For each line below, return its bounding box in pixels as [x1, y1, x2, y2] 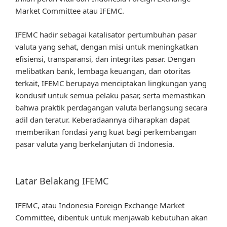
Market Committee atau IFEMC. [15, 6, 124, 16]
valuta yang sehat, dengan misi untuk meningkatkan [15, 41, 198, 52]
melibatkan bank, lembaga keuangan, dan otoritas [15, 65, 191, 76]
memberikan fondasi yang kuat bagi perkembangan [15, 126, 197, 137]
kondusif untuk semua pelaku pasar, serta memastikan [15, 90, 205, 100]
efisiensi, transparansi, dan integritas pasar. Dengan [15, 53, 195, 64]
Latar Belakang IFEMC [15, 175, 108, 187]
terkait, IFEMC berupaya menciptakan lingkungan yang [15, 78, 207, 88]
